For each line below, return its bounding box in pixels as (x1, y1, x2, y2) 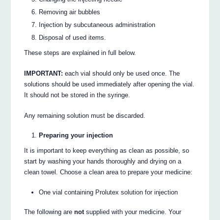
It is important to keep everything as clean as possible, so (24, 146, 190, 154)
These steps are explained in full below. (24, 49, 137, 56)
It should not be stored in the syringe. (24, 91, 131, 99)
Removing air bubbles (39, 8, 101, 16)
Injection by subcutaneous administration (39, 21, 156, 28)
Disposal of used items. (39, 33, 107, 41)
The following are (24, 208, 75, 216)
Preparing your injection (39, 132, 113, 139)
